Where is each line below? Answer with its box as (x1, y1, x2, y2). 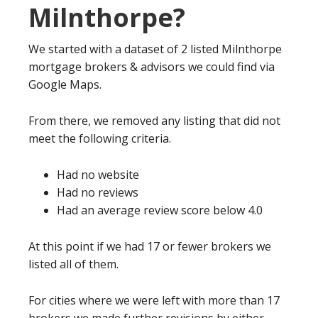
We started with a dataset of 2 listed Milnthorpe (28, 41, 282, 57)
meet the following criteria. (28, 131, 171, 147)
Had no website (57, 167, 139, 183)
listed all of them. (28, 256, 119, 273)
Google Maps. (28, 77, 102, 93)
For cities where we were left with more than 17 (28, 292, 280, 309)
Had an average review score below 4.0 (57, 202, 263, 219)
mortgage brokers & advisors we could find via (28, 59, 275, 75)
